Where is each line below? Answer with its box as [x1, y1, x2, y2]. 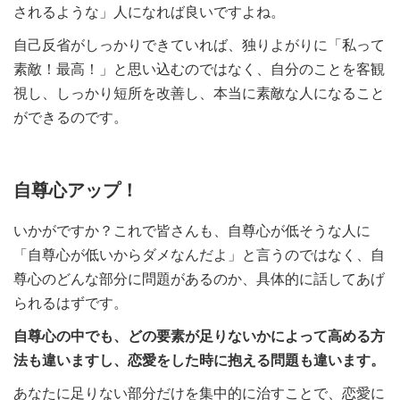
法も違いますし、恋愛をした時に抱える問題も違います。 [13, 348, 385, 370]
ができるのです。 [13, 105, 128, 127]
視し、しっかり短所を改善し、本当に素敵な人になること [13, 81, 385, 103]
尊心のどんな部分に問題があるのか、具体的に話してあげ [13, 267, 385, 288]
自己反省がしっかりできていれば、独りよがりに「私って [13, 33, 385, 54]
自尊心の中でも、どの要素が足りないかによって [13, 324, 328, 346]
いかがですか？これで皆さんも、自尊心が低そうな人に [13, 219, 371, 240]
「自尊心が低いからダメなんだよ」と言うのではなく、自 [13, 243, 385, 264]
